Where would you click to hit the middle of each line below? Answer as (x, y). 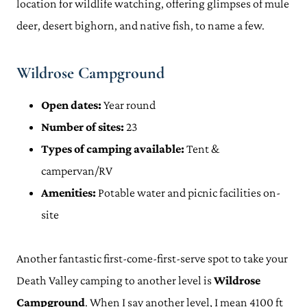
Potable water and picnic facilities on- (188, 193)
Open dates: (71, 105)
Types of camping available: (113, 149)
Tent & (202, 149)
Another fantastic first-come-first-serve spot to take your (152, 258)
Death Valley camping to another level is (115, 280)
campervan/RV (77, 171)
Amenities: (69, 193)
